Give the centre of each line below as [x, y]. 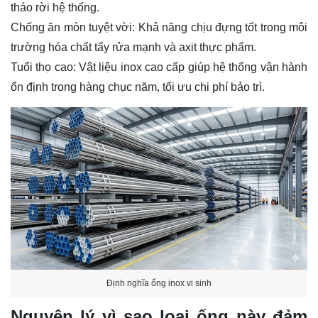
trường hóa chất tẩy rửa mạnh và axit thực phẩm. [133, 47]
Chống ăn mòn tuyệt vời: [73, 27]
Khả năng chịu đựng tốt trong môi [221, 27]
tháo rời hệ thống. [55, 7]
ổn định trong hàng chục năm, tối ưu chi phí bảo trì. [138, 87]
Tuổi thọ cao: [43, 67]
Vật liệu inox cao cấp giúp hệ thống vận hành [192, 67]
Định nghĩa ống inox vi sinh [159, 283]
